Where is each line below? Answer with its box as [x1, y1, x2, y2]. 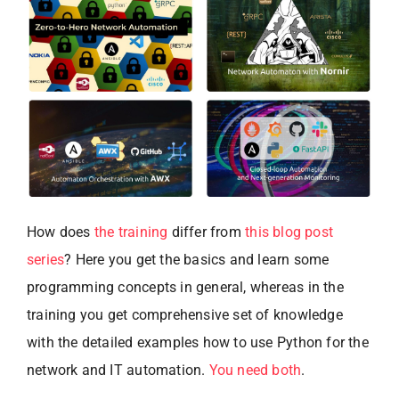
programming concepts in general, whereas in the [27, 278, 344, 296]
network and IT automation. [27, 361, 209, 379]
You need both [208, 361, 302, 379]
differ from [167, 223, 246, 240]
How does [27, 223, 94, 240]
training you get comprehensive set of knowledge [27, 305, 343, 323]
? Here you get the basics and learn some [64, 250, 330, 268]
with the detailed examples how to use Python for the [27, 333, 369, 351]
